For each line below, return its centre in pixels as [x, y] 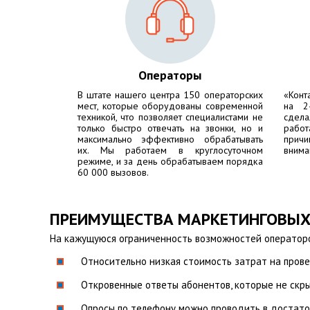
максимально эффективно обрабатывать [170, 139]
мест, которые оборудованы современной [170, 106]
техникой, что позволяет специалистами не [170, 117]
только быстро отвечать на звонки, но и [170, 128]
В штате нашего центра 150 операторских [170, 95]
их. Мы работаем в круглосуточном [170, 150]
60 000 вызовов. [113, 172]
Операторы [170, 75]
